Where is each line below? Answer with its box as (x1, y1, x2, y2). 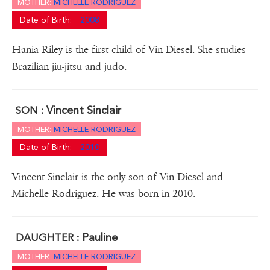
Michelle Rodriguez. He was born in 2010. (12, 187, 195, 201)
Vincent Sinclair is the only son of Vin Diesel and (12, 171, 223, 184)
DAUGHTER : (16, 231, 82, 244)
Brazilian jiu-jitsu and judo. (12, 60, 127, 74)
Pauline (82, 231, 118, 244)
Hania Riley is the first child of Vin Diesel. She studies (12, 43, 246, 57)
